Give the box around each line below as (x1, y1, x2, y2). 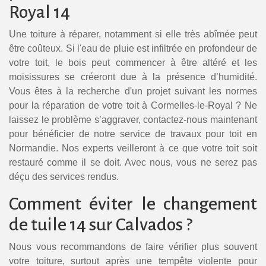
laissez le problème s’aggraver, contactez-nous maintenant (9, 115, 257, 125)
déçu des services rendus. (9, 172, 119, 182)
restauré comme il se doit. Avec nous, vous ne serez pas (9, 157, 257, 168)
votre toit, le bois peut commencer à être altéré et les (9, 58, 257, 68)
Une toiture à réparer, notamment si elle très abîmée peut (9, 29, 257, 40)
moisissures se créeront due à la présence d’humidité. (9, 72, 257, 83)
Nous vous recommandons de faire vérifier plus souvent (9, 242, 257, 252)
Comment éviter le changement (9, 194, 257, 214)
